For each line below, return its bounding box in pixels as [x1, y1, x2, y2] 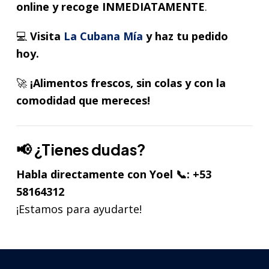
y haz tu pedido [143, 28, 228, 43]
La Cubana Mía [64, 28, 143, 43]
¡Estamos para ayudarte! [16, 201, 142, 216]
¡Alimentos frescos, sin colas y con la [30, 76, 226, 91]
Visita [30, 28, 64, 43]
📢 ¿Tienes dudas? [16, 140, 146, 160]
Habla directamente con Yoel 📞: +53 [16, 166, 211, 181]
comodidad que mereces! [16, 93, 150, 108]
